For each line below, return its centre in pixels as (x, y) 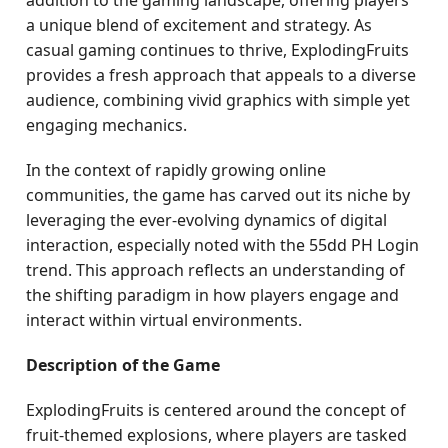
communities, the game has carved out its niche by (218, 195)
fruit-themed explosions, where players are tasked (217, 435)
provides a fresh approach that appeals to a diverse (221, 75)
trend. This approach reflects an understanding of (216, 270)
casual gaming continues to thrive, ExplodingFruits (218, 50)
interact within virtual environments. (164, 320)
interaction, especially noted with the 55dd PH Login (223, 245)
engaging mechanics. (107, 125)
